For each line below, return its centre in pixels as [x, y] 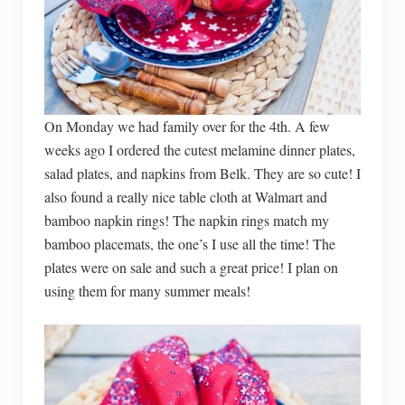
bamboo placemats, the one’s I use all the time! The [190, 244]
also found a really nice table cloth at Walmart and [186, 197]
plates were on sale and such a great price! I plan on [191, 268]
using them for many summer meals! [147, 291]
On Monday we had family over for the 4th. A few [187, 127]
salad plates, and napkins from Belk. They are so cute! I [202, 174]
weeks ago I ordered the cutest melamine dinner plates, [200, 150]
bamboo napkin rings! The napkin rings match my [187, 221]
